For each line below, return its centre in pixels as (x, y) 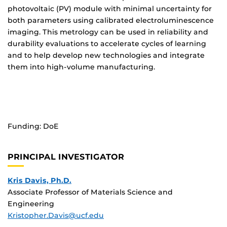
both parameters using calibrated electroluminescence (111, 21)
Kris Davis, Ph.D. (40, 180)
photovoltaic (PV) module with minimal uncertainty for (110, 9)
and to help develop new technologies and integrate (106, 55)
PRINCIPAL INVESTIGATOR (66, 157)
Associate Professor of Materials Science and (90, 192)
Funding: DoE (33, 126)
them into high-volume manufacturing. (81, 67)
